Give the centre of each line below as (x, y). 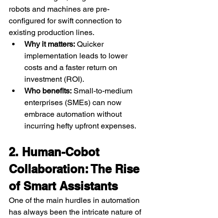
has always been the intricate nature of (76, 212)
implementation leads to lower (77, 55)
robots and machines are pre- (59, 9)
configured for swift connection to (66, 20)
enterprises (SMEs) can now (74, 102)
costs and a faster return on (72, 67)
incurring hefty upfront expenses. (80, 126)
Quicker (90, 44)
